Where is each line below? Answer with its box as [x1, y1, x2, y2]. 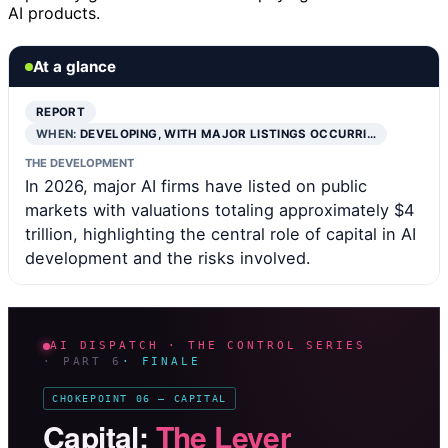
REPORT [36, 105, 86, 120]
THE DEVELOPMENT [25, 156, 134, 171]
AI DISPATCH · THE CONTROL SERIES [50, 339, 366, 353]
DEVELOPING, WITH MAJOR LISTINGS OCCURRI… [80, 127, 376, 142]
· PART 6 [43, 355, 122, 369]
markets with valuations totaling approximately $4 [25, 200, 414, 221]
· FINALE [121, 355, 201, 369]
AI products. [8, 3, 100, 24]
